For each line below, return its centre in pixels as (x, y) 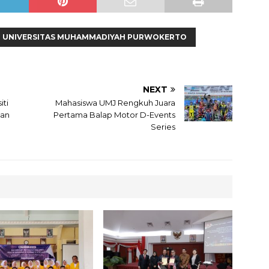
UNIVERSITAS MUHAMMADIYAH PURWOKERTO (95, 37)
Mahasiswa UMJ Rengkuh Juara (116, 103)
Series (163, 127)
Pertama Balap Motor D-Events (115, 115)
